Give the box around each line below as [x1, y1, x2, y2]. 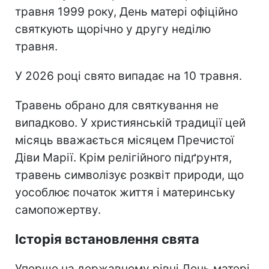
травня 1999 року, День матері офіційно [15, 4, 238, 19]
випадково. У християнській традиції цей [15, 115, 246, 130]
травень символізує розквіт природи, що [15, 168, 244, 182]
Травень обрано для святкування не [15, 98, 219, 112]
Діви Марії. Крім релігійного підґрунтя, [15, 150, 232, 165]
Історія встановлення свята [15, 231, 199, 247]
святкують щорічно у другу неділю [15, 22, 211, 36]
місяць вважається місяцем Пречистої [15, 133, 234, 147]
